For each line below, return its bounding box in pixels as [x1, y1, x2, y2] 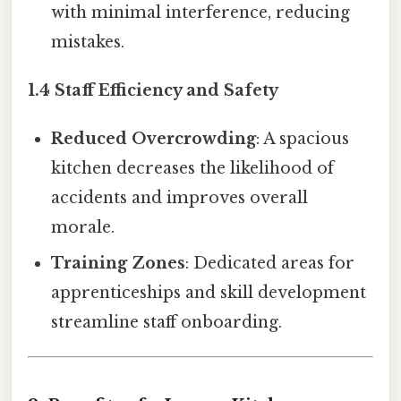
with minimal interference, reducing [51, 2, 351, 22]
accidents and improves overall [51, 187, 309, 208]
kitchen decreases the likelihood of [51, 158, 335, 178]
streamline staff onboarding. [51, 311, 283, 332]
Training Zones [51, 252, 186, 273]
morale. [51, 217, 115, 237]
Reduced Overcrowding [51, 128, 257, 149]
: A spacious [256, 128, 350, 149]
